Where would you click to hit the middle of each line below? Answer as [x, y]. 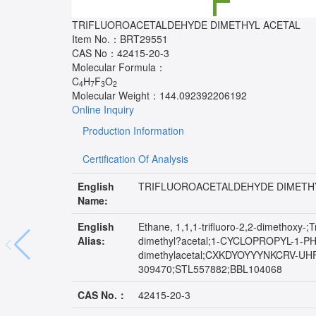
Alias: [91, 240]
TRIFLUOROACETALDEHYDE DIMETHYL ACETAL [186, 24]
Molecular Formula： [119, 67]
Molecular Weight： [116, 95]
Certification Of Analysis [135, 158]
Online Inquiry [103, 109]
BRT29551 [144, 38]
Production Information [133, 130]
